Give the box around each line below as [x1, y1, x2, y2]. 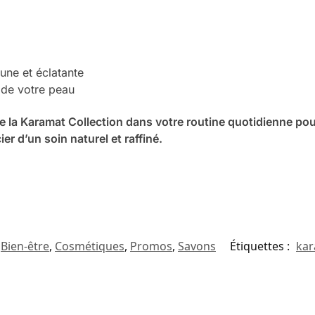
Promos [130, 238, 172, 255]
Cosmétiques [55, 238, 124, 255]
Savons [178, 238, 216, 255]
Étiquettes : [230, 238, 292, 255]
